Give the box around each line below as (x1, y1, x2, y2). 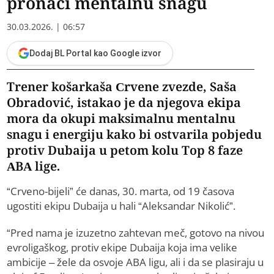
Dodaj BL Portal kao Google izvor (29, 48, 162, 59)
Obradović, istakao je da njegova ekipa (7, 94, 242, 111)
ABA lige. (7, 158, 61, 175)
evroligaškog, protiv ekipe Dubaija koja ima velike (7, 240, 238, 255)
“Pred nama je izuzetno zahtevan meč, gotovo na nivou (7, 226, 265, 240)
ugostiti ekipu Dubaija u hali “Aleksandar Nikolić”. (7, 199, 236, 213)
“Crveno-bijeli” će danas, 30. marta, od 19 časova (7, 184, 235, 199)
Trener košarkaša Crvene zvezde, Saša (7, 78, 237, 95)
